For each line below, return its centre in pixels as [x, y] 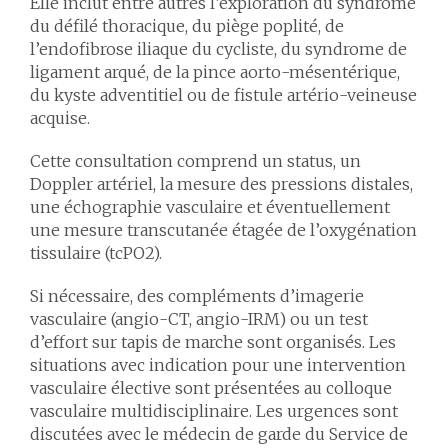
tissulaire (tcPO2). [96, 253]
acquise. [60, 118]
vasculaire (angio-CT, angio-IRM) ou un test [199, 319]
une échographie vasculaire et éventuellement [210, 207]
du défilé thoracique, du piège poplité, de [187, 26]
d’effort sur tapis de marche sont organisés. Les [213, 342]
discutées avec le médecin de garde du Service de [219, 434]
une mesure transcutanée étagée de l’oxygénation [223, 230]
